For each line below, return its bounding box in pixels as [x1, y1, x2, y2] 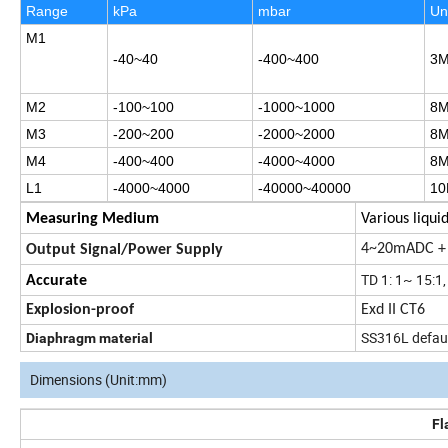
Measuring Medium [26, 211, 159, 228]
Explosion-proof [26, 302, 134, 319]
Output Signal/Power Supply [26, 242, 223, 259]
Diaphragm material [26, 330, 153, 347]
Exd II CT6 [361, 302, 425, 319]
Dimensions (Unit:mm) [30, 370, 167, 390]
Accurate [26, 273, 87, 290]
